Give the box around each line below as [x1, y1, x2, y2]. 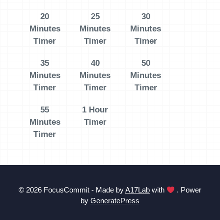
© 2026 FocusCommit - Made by [18, 186, 125, 194]
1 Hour [82, 105, 109, 114]
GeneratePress [90, 196, 139, 205]
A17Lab [125, 186, 150, 194]
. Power [175, 186, 202, 194]
